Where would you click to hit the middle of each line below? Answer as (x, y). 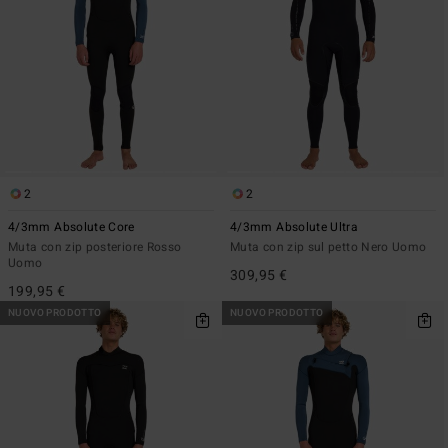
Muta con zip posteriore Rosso (95, 246)
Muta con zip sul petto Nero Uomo (328, 246)
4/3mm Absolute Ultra (294, 226)
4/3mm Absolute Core (71, 226)
